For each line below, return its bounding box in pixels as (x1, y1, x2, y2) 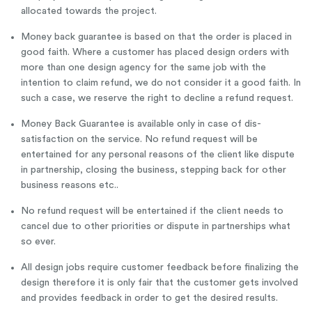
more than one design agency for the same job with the (21, 63, 266, 72)
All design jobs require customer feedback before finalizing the (21, 263, 299, 272)
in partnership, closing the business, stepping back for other (21, 165, 286, 175)
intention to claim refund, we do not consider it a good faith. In (21, 78, 301, 88)
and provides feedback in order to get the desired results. (21, 293, 278, 303)
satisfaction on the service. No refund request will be (21, 134, 258, 144)
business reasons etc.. (21, 180, 118, 190)
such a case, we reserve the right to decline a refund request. (21, 93, 293, 103)
